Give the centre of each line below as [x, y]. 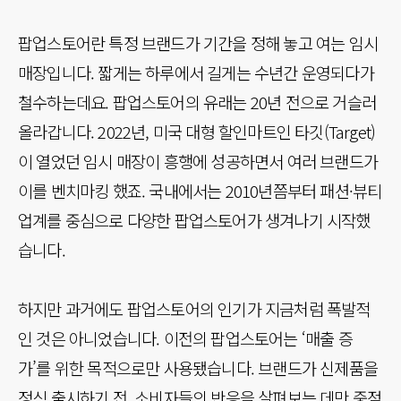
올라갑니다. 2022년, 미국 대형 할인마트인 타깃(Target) [197, 132]
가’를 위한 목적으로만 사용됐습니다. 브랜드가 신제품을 [198, 368]
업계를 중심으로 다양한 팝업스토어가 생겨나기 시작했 [194, 220]
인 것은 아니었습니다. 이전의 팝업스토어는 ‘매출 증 [185, 338]
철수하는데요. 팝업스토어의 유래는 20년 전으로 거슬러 [197, 102]
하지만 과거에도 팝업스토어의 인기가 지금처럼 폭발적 [194, 309]
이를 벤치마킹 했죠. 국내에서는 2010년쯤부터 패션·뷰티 [200, 191]
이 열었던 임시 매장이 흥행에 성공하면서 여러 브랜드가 [198, 161]
